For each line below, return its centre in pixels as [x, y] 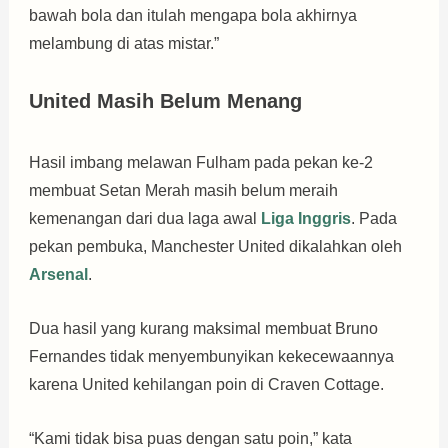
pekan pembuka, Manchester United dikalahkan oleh [215, 247]
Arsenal [58, 275]
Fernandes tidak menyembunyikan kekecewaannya [211, 356]
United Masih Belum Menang [165, 101]
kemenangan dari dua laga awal [144, 219]
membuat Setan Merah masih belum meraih [183, 191]
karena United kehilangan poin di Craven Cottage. [206, 384]
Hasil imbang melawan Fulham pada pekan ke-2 [200, 163]
